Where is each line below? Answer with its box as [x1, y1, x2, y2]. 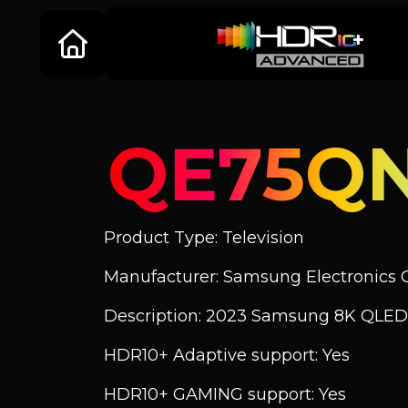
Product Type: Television [104, 228, 304, 248]
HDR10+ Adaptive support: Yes [104, 345, 350, 365]
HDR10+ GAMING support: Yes [104, 384, 346, 404]
